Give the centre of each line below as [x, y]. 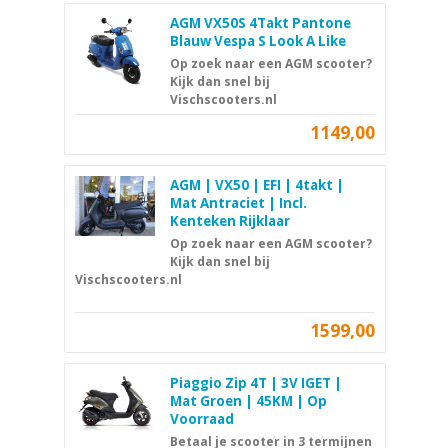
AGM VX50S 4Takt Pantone [260, 23]
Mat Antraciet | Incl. [238, 203]
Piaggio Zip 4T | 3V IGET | [256, 383]
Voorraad [202, 419]
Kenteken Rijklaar [230, 221]
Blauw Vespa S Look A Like [258, 41]
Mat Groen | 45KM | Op [248, 401]
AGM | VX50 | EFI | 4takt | [257, 185]
